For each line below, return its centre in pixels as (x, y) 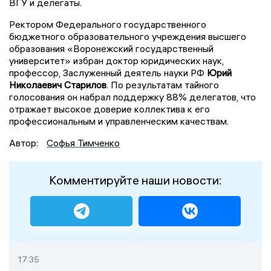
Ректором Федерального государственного (108, 24)
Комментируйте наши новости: (135, 180)
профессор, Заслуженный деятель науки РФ (108, 72)
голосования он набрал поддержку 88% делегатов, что (132, 96)
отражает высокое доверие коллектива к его (109, 109)
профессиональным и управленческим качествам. (119, 121)
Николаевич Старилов (58, 84)
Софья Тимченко (83, 142)
